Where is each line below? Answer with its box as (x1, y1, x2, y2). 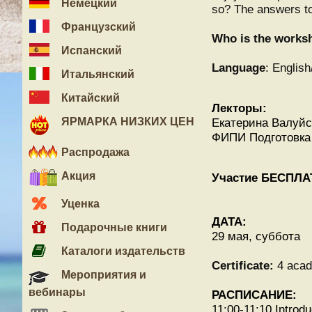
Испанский (58, 45, 122, 56)
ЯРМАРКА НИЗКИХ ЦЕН (58, 116, 194, 127)
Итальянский (58, 68, 134, 80)
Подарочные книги (58, 221, 167, 233)
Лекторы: (212, 101, 267, 115)
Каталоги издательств (58, 245, 185, 257)
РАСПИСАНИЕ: (212, 288, 297, 302)
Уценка (58, 198, 100, 210)
